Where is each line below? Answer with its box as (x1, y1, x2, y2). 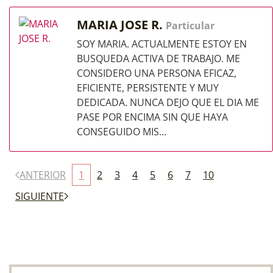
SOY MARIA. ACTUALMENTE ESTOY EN (77, 37, 247, 51)
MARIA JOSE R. (77, 16, 166, 33)
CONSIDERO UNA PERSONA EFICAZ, (77, 66, 236, 80)
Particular (166, 19, 214, 32)
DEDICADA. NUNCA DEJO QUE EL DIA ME (77, 96, 259, 109)
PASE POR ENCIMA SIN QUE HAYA (77, 110, 228, 124)
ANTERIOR (19, 168, 66, 182)
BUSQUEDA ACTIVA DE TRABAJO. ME (77, 52, 240, 65)
